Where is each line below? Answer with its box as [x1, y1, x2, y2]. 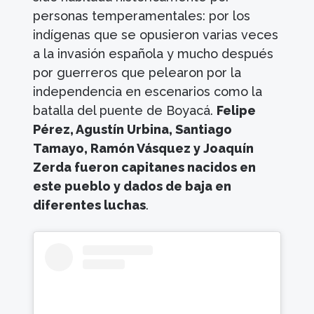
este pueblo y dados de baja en [33, 178, 232, 193]
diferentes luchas [33, 197, 146, 212]
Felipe [217, 102, 257, 118]
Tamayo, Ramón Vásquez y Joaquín [33, 140, 254, 156]
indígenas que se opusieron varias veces [33, 27, 279, 42]
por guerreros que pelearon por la [33, 64, 242, 80]
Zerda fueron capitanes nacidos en [33, 159, 257, 175]
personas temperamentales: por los [33, 8, 251, 23]
